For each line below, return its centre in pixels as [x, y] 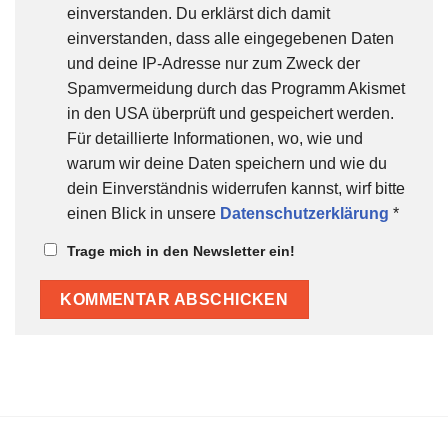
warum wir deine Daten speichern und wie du [227, 163]
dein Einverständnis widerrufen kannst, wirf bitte [236, 188]
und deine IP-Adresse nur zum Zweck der [213, 63]
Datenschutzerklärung [304, 213]
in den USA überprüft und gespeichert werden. [230, 113]
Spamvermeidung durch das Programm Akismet [236, 88]
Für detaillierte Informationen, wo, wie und [215, 138]
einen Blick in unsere [143, 213]
